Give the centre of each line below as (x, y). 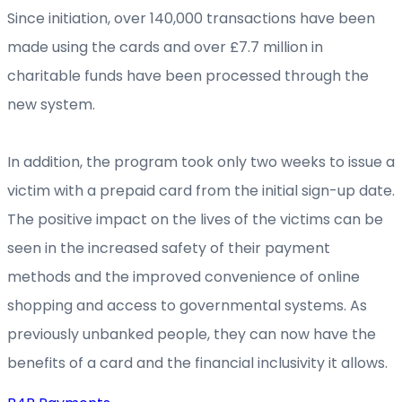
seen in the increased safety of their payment (169, 249)
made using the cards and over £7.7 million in (165, 48)
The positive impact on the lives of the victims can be (195, 220)
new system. (51, 105)
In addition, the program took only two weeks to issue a (201, 162)
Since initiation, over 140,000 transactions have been (191, 19)
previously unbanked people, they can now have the (192, 335)
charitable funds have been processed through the (188, 76)
